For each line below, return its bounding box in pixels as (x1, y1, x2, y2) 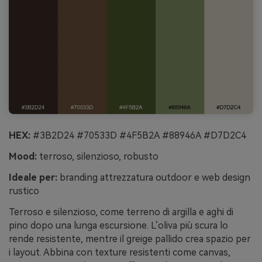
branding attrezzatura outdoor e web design (57, 171, 250, 183)
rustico (9, 185, 39, 196)
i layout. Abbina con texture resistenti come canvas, (9, 246, 230, 258)
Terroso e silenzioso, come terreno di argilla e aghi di (9, 206, 233, 218)
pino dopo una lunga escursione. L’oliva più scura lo (9, 219, 228, 231)
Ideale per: (9, 171, 57, 183)
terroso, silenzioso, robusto (37, 151, 158, 163)
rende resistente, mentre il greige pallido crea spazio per (9, 233, 251, 244)
